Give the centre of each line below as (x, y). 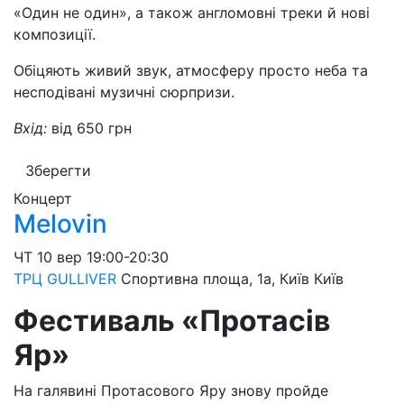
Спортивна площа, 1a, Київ (215, 279)
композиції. (55, 34)
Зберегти (58, 170)
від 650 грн (92, 128)
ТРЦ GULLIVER (65, 279)
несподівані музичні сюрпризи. (124, 92)
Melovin (60, 224)
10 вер (60, 257)
